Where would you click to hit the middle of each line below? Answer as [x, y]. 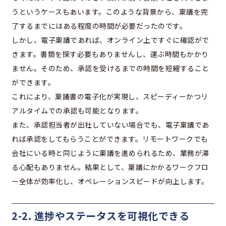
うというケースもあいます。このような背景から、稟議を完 [110, 11]
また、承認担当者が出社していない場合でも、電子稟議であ [110, 124]
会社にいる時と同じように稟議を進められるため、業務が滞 [110, 153]
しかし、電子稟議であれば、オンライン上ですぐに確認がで [110, 40]
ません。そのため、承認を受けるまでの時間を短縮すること [110, 68]
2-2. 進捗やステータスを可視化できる [100, 215]
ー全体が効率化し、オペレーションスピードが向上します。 [110, 181]
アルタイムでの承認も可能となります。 [77, 110]
